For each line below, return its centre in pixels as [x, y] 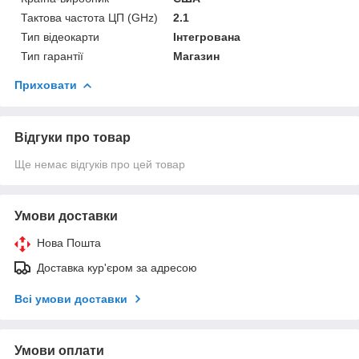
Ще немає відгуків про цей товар [100, 164]
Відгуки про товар [73, 137]
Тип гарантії [52, 56]
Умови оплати [59, 350]
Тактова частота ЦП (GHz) [89, 17]
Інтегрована [207, 36]
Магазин [197, 56]
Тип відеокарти [60, 36]
